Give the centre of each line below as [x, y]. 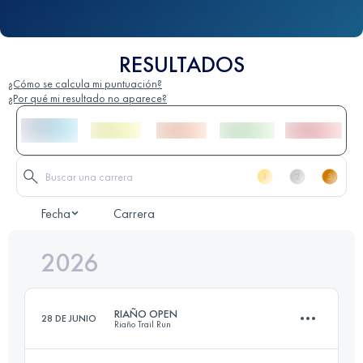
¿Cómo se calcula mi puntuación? [85, 84]
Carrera [134, 214]
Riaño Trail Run [143, 325]
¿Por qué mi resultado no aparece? [88, 98]
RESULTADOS [181, 65]
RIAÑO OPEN [146, 314]
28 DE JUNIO [69, 319]
